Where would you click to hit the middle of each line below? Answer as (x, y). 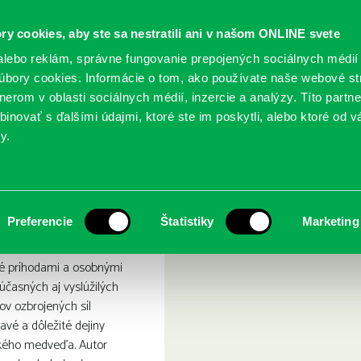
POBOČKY (251, 109)
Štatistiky (187, 221)
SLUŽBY (66, 109)
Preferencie (39, 221)
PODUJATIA (159, 109)
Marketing (330, 221)
